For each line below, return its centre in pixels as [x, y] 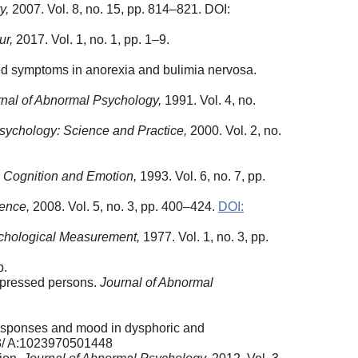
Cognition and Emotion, [70, 176]
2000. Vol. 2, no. [234, 130]
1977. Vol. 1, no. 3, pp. [204, 237]
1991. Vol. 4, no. [209, 100]
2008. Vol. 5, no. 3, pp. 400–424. [124, 206]
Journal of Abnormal [157, 282]
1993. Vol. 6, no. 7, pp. [201, 176]
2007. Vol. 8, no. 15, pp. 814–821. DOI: [119, 9]
